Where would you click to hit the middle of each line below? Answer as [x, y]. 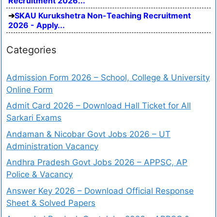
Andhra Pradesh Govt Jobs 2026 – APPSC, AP [97, 163]
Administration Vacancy [52, 146]
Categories [31, 50]
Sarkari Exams [34, 118]
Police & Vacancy [39, 175]
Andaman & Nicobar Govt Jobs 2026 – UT [88, 134]
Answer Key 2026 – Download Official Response [100, 191]
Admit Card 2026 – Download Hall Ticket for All [99, 106]
